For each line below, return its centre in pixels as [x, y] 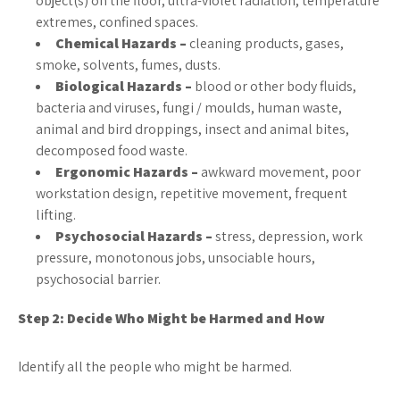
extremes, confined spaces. [117, 22]
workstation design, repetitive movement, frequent [192, 193]
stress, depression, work [289, 236]
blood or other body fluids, [275, 86]
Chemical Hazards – [121, 43]
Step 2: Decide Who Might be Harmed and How [171, 318]
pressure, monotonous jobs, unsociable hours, [175, 258]
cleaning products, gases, [265, 43]
